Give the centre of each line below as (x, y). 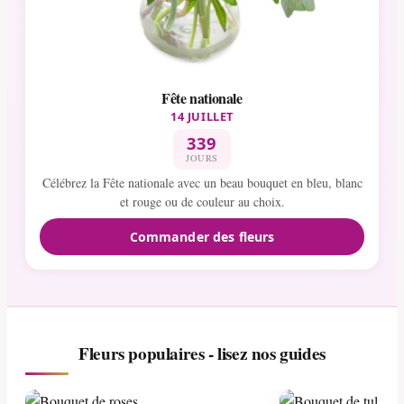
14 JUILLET (202, 116)
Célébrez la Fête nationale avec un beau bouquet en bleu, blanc (202, 182)
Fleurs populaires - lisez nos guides (202, 354)
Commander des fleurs (202, 236)
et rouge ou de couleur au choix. (202, 201)
